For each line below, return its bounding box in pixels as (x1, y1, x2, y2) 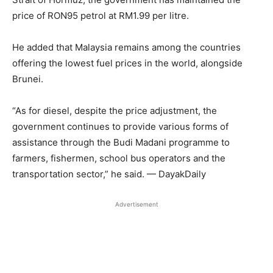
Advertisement (115, 200, 158, 208)
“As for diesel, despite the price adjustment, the (12, 104, 217, 116)
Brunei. (12, 73, 43, 85)
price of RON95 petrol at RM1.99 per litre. (12, 9, 189, 21)
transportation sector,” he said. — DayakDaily (12, 168, 206, 180)
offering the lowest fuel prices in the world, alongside (12, 57, 243, 69)
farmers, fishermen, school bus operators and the (12, 152, 225, 164)
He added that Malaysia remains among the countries (12, 41, 241, 53)
